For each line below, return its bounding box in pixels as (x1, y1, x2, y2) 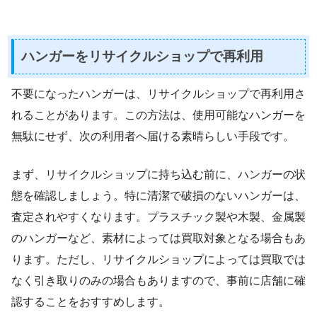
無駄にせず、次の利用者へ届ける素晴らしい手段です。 (11, 129, 294, 142)
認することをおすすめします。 (11, 295, 170, 308)
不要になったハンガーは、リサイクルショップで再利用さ (11, 87, 306, 100)
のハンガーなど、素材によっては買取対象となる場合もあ (11, 231, 306, 244)
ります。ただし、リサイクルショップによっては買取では (11, 253, 306, 265)
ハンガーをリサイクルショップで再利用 (21, 48, 263, 64)
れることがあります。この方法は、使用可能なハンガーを (11, 108, 306, 121)
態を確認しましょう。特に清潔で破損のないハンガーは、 (11, 189, 306, 202)
